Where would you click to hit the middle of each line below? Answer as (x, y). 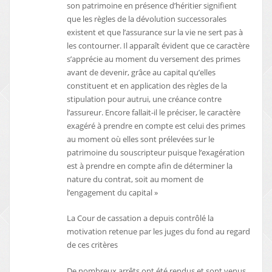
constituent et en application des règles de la (147, 86)
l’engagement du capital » (113, 193)
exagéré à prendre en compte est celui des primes (156, 126)
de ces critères (93, 245)
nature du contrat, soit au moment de (135, 179)
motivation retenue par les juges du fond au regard (159, 232)
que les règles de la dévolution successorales (147, 19)
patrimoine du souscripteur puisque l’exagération (156, 153)
